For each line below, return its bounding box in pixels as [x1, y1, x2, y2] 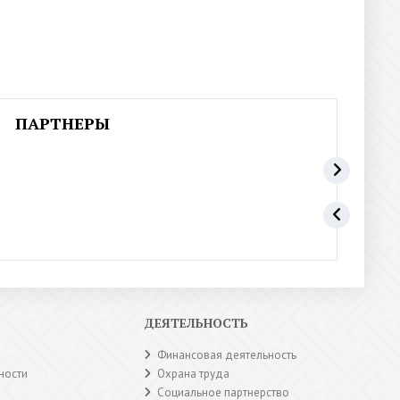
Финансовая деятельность [157, 346, 297, 362]
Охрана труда [157, 365, 230, 381]
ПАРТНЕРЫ [15, 112, 111, 134]
